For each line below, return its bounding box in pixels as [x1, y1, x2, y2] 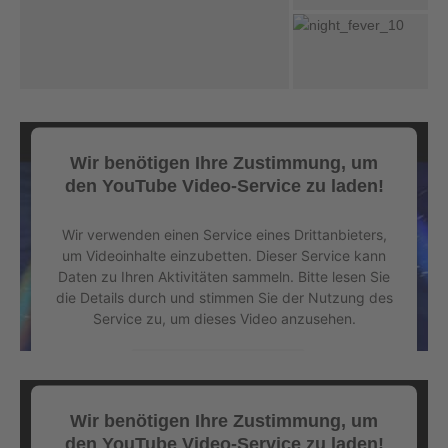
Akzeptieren [177, 412, 259, 429]
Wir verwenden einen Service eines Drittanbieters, [61, 225, 387, 243]
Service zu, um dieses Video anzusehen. [92, 309, 356, 327]
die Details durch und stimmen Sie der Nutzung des [55, 288, 393, 306]
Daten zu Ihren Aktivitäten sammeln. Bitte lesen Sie [58, 267, 390, 285]
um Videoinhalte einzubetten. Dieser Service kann [62, 246, 386, 264]
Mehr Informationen [151, 360, 285, 377]
